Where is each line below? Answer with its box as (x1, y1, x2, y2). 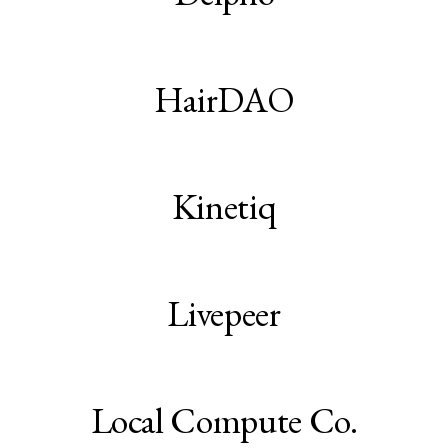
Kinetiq (171, 183, 277, 231)
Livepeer (167, 290, 281, 338)
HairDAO (153, 76, 295, 124)
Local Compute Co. (90, 397, 358, 445)
